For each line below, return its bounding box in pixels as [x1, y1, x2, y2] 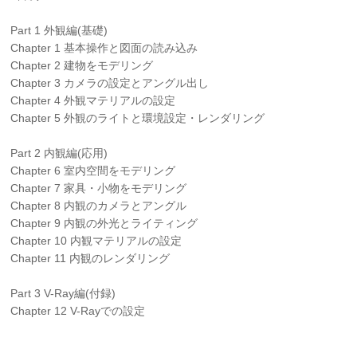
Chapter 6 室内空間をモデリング [10, 163, 176, 177]
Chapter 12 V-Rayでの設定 [10, 304, 146, 317]
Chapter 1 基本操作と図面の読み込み [10, 41, 198, 54]
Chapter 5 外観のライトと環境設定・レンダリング [10, 111, 265, 124]
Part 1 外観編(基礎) [10, 23, 108, 37]
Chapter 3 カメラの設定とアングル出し [10, 76, 210, 89]
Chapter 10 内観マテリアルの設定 [10, 233, 182, 247]
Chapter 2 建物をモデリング [10, 58, 154, 72]
